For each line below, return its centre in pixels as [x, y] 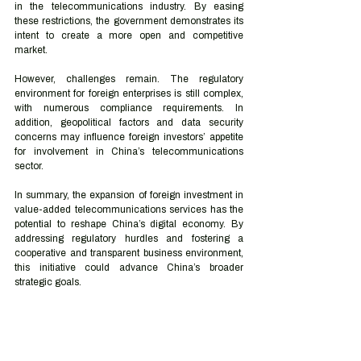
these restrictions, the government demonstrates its [129, 21]
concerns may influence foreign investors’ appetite [129, 137]
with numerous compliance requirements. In [129, 108]
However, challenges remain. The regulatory [129, 79]
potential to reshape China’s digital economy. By [129, 224]
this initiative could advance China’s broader [129, 268]
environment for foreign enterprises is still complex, [129, 93]
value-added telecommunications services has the [129, 210]
